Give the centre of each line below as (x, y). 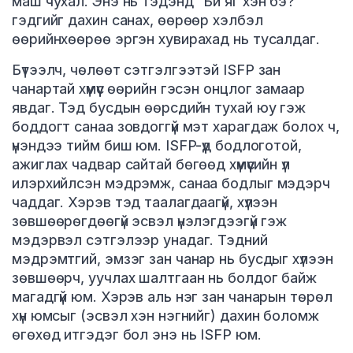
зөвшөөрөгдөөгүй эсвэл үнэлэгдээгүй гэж (150, 221)
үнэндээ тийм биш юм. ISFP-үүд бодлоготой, (157, 146)
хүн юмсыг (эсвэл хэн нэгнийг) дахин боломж (165, 316)
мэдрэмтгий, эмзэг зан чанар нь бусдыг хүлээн (173, 259)
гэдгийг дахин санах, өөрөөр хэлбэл (137, 20)
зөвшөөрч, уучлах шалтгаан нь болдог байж (164, 278)
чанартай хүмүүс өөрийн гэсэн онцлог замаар (158, 89)
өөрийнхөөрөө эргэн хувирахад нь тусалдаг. (166, 39)
